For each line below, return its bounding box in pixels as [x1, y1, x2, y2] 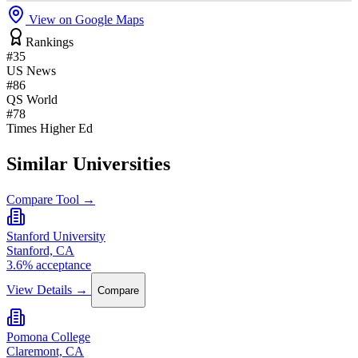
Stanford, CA [6, 244, 74, 258]
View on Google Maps [26, 13, 144, 27]
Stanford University [6, 229, 105, 244]
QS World [6, 93, 58, 107]
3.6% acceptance [6, 258, 91, 272]
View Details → [6, 282, 88, 296]
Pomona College [6, 330, 90, 344]
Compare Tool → [6, 193, 95, 207]
